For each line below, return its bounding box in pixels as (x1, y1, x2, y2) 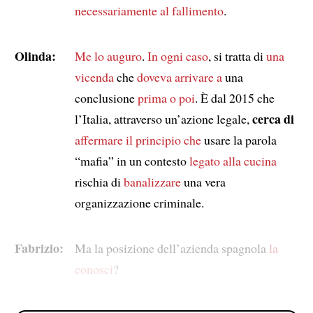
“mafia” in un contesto (74, 152, 189, 169)
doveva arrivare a (136, 68, 222, 85)
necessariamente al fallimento (74, 1, 224, 19)
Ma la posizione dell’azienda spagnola (74, 239, 269, 256)
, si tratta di (208, 47, 266, 64)
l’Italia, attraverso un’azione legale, (74, 110, 252, 127)
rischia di (74, 173, 124, 190)
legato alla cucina (189, 152, 277, 169)
